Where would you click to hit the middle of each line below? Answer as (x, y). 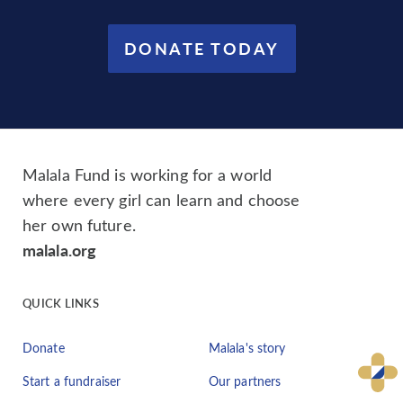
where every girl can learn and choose (161, 199)
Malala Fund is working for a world (148, 174)
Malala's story (247, 347)
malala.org (60, 249)
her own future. (79, 224)
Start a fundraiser (72, 381)
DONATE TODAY (201, 48)
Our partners (245, 381)
